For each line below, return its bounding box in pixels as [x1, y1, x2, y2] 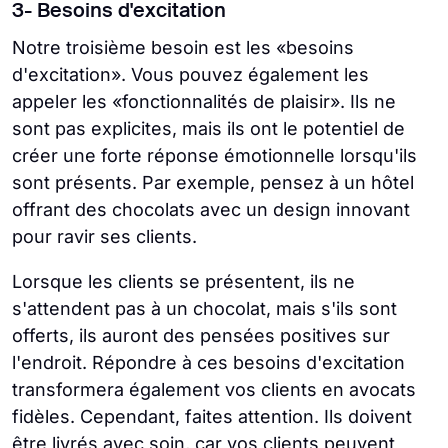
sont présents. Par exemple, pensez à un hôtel [12, 172, 414, 193]
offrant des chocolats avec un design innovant [12, 199, 410, 220]
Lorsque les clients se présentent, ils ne [12, 271, 355, 292]
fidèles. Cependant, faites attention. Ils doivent [12, 406, 412, 427]
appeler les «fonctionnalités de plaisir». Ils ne [12, 91, 396, 112]
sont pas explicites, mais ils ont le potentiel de [12, 118, 405, 139]
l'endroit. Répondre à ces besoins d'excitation [12, 352, 405, 373]
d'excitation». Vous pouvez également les [12, 64, 369, 85]
